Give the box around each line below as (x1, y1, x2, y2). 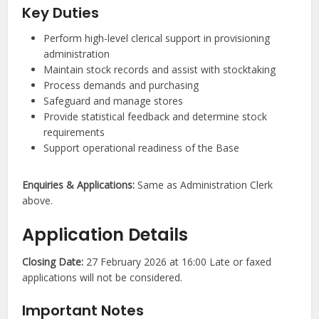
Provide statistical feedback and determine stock (43, 110, 268, 124)
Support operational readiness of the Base (43, 141, 240, 155)
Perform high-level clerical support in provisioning (43, 31, 271, 46)
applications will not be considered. (22, 271, 183, 285)
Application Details (22, 223, 189, 247)
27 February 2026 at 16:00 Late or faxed (83, 255, 272, 269)
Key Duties (22, 3, 100, 23)
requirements (43, 125, 105, 140)
